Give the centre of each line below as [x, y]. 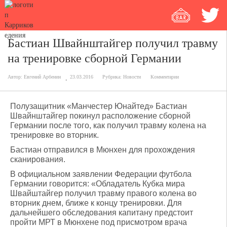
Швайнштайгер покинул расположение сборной [100, 116]
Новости [132, 77]
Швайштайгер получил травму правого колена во [103, 193]
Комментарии [165, 77]
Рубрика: [113, 77]
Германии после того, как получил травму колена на [108, 125]
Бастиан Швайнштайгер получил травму [113, 43]
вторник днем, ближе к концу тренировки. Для [96, 203]
